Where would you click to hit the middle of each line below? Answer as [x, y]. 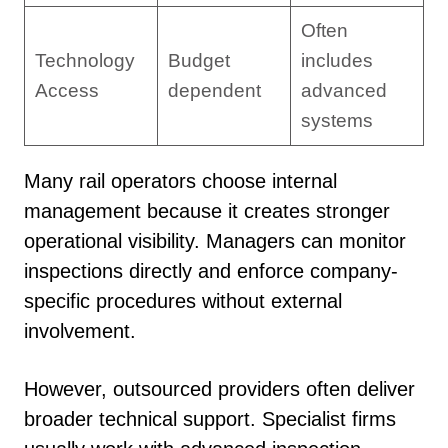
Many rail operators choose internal [180, 180]
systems [336, 120]
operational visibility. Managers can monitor [215, 240]
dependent [214, 90]
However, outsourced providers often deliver [219, 389]
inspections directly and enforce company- [211, 270]
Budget [198, 60]
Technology [84, 60]
